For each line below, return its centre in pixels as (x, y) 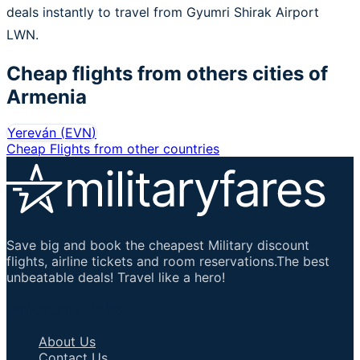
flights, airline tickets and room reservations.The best (168, 261)
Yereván (32, 132)
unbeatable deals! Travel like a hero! (116, 277)
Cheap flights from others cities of (167, 73)
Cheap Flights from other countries (113, 148)
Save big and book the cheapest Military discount (158, 245)
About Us (67, 342)
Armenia (47, 96)
